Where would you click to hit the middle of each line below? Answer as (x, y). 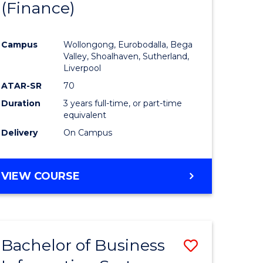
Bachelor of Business (83, 245)
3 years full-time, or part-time (123, 103)
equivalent (85, 115)
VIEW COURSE (41, 176)
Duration (21, 103)
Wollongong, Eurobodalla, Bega (128, 44)
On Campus (88, 132)
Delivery (20, 132)
